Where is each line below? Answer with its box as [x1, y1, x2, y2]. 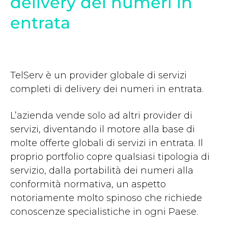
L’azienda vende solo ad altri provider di [10, 109, 192, 121]
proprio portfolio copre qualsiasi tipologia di [10, 151, 210, 162]
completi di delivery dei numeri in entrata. [10, 83, 204, 95]
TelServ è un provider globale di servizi [10, 69, 187, 81]
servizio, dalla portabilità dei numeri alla [10, 164, 193, 176]
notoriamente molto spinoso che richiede [10, 192, 202, 204]
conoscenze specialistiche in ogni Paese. [10, 206, 198, 217]
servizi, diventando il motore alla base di [10, 123, 195, 135]
